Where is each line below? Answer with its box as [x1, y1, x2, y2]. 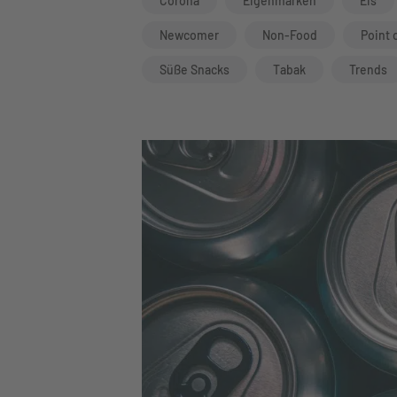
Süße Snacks [160, 61, 230, 77]
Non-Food [262, 27, 317, 43]
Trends [349, 61, 387, 77]
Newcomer [160, 27, 219, 43]
